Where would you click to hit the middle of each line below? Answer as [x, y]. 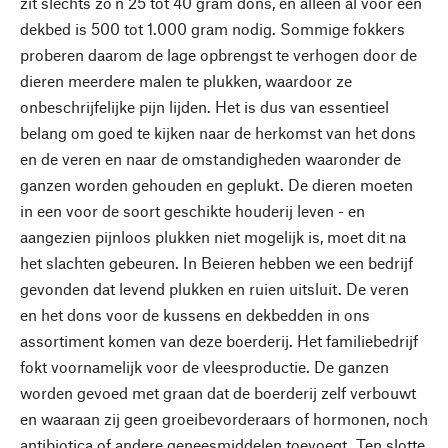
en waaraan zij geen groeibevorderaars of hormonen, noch [224, 418]
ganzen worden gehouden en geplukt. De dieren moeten [216, 184]
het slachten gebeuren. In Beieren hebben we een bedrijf [216, 262]
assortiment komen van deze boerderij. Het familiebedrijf [219, 340]
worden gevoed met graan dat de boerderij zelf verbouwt [218, 392]
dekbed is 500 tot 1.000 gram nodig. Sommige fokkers [212, 28]
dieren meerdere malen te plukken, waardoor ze [186, 80]
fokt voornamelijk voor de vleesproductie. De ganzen [204, 366]
